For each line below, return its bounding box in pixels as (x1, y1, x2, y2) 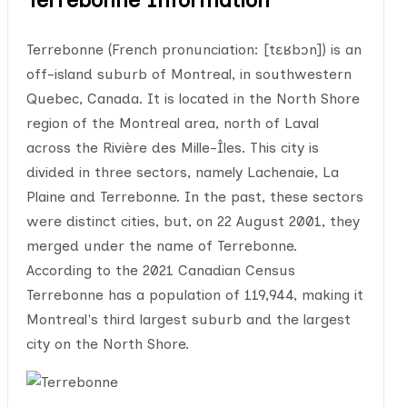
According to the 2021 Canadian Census (25, 262, 295, 279)
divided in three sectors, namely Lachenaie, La (25, 164, 339, 181)
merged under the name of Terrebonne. (25, 237, 297, 254)
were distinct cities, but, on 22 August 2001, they (25, 213, 360, 230)
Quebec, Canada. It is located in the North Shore (25, 90, 360, 107)
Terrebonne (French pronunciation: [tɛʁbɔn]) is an (25, 41, 362, 58)
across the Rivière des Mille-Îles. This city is (25, 139, 319, 156)
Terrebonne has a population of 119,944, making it (25, 286, 363, 303)
